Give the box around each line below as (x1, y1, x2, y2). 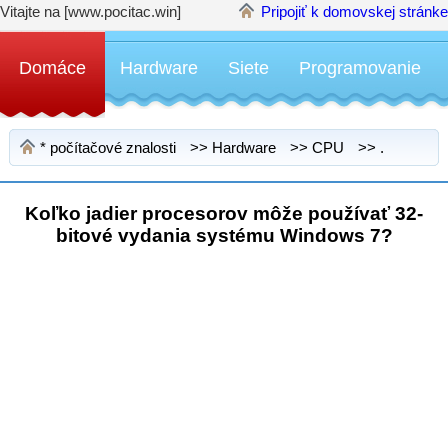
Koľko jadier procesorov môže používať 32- (25, 203, 423, 224)
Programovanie (299, 58, 421, 78)
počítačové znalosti (50, 139, 176, 156)
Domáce (19, 58, 86, 78)
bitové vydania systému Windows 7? (55, 225, 393, 246)
